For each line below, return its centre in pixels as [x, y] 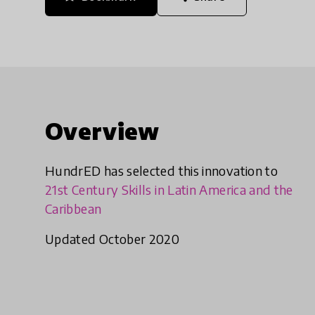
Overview [102, 131]
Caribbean [73, 209]
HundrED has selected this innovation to [162, 171]
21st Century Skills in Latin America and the [169, 190]
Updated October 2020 [112, 239]
